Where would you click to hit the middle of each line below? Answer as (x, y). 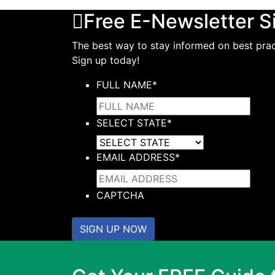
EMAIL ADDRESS (136, 157)
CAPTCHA (120, 195)
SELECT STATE (132, 123)
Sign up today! (106, 60)
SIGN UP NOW (113, 229)
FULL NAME (124, 85)
